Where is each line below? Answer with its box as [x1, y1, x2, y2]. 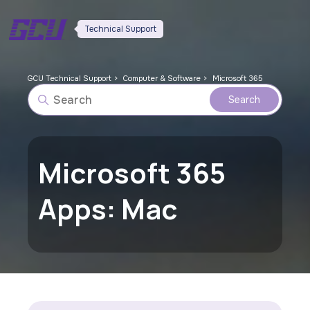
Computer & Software [123, 73, 201, 83]
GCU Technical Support [28, 73, 112, 83]
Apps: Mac [38, 190, 178, 228]
